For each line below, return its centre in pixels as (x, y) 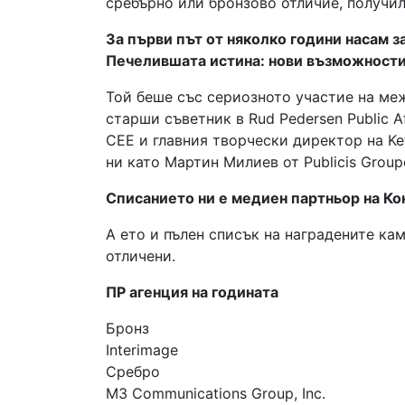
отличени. (141, 256)
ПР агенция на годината (192, 292)
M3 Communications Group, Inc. (216, 393)
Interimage (142, 350)
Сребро (133, 372)
